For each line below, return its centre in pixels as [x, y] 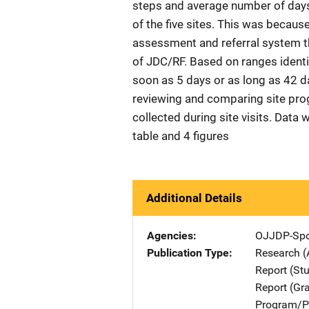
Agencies [170, 236]
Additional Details [194, 198]
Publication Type [188, 253]
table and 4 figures [181, 136]
